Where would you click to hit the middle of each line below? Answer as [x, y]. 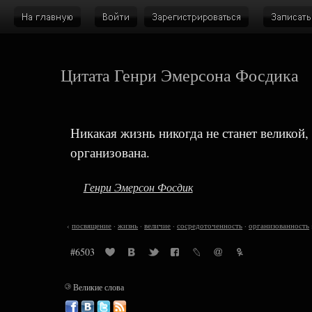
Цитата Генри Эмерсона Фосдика [180, 75]
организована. [110, 153]
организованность [279, 225]
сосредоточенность [210, 225]
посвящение [92, 225]
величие [158, 225]
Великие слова [97, 287]
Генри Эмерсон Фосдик [138, 187]
